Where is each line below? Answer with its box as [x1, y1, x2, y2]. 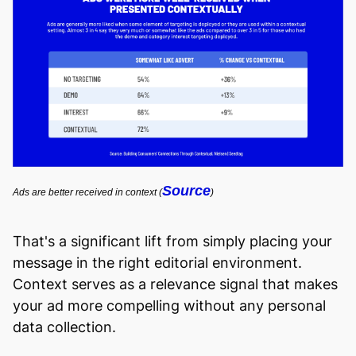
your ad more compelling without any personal [13, 297, 326, 315]
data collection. [13, 319, 116, 336]
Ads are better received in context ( [13, 187, 162, 199]
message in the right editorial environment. [13, 254, 302, 272]
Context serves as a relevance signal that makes [13, 276, 338, 293]
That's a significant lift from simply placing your [13, 233, 332, 250]
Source [162, 183, 211, 199]
